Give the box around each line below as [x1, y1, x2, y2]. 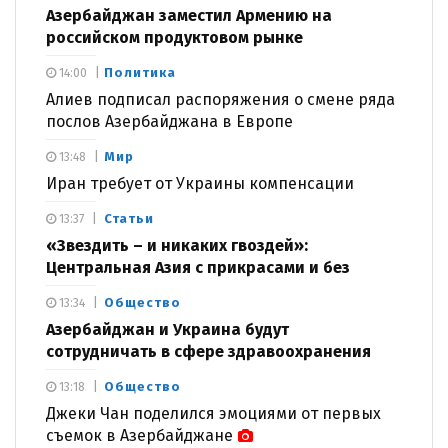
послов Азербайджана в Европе [46, 111, 293, 131]
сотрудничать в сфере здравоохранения [46, 341, 371, 361]
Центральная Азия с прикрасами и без [46, 257, 354, 277]
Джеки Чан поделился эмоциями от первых [46, 403, 381, 423]
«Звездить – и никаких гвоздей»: [46, 235, 308, 255]
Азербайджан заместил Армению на [46, 5, 332, 25]
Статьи [104, 210, 154, 226]
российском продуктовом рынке [46, 27, 303, 47]
